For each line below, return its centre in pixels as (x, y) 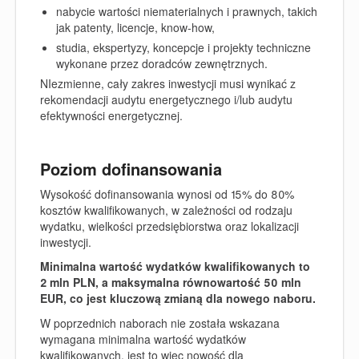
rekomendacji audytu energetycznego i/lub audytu (166, 99)
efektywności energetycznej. (111, 115)
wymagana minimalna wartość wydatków (143, 339)
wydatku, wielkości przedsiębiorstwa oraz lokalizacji (169, 226)
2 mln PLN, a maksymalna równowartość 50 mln (171, 282)
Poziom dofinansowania (131, 168)
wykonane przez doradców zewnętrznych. (162, 63)
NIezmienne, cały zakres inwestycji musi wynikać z (168, 83)
